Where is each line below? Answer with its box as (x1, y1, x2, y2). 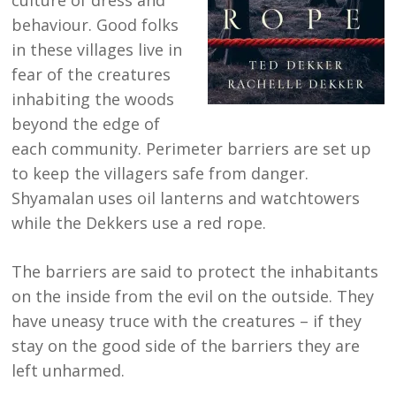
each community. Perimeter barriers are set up (11, 138, 372, 160)
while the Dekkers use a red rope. (11, 212, 267, 234)
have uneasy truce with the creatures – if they (11, 310, 362, 332)
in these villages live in (11, 39, 183, 61)
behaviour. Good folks (11, 14, 179, 36)
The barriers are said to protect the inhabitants (11, 261, 379, 283)
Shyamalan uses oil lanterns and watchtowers (11, 187, 361, 209)
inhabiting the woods (11, 88, 175, 110)
